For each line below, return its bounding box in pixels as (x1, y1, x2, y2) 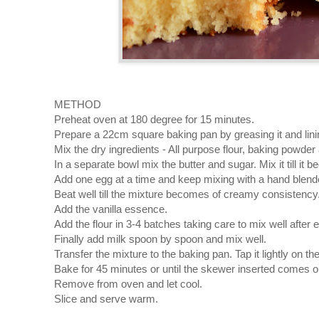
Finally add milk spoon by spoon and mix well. (54, 232, 266, 245)
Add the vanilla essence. (54, 202, 167, 215)
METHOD (54, 98, 101, 110)
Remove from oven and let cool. (54, 277, 205, 290)
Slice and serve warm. (54, 292, 158, 305)
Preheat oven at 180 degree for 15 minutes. (54, 113, 254, 125)
